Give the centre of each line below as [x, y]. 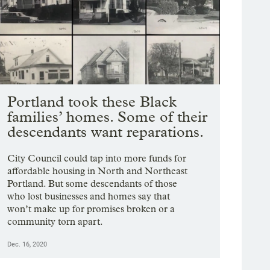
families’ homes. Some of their [108, 117]
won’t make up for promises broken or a [91, 209]
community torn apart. [55, 222]
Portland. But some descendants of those [93, 184]
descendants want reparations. [106, 132]
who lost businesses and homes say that [89, 196]
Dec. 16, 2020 [27, 245]
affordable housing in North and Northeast [98, 171]
